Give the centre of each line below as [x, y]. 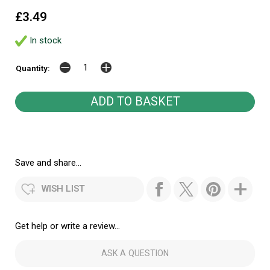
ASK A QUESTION [135, 253]
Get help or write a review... [67, 226]
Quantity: [33, 68]
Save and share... [48, 162]
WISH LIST [63, 188]
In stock [44, 40]
